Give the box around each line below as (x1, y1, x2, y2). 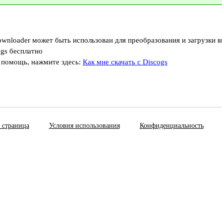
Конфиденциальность (139, 122, 204, 129)
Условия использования (49, 122, 120, 129)
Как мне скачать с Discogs (83, 58, 167, 66)
